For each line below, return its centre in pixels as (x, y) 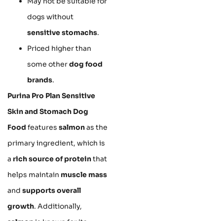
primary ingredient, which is (56, 143)
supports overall (52, 190)
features (42, 127)
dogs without (50, 17)
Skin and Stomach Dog (48, 111)
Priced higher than (59, 48)
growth (21, 206)
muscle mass (84, 174)
